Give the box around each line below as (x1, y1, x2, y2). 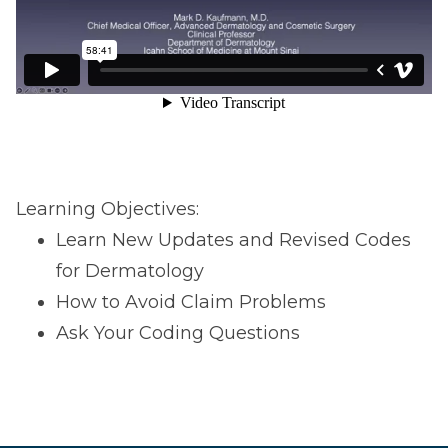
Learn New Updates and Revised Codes (56, 229, 411, 252)
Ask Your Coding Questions (56, 322, 300, 345)
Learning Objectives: (16, 198, 199, 221)
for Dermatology (56, 260, 204, 283)
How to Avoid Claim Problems (56, 291, 326, 314)
